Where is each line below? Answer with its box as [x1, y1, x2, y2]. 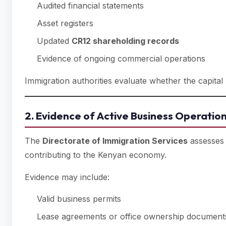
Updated [37, 36, 72, 46]
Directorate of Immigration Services [42, 136, 188, 146]
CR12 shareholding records [72, 36, 179, 46]
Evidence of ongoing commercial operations [37, 53, 205, 64]
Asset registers [37, 18, 93, 28]
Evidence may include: [25, 172, 109, 182]
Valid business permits [37, 194, 121, 204]
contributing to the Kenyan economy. [25, 150, 166, 160]
